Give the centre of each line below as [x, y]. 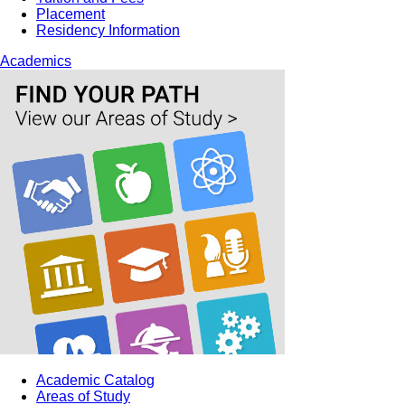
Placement [71, 14]
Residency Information [108, 30]
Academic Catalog [95, 380]
